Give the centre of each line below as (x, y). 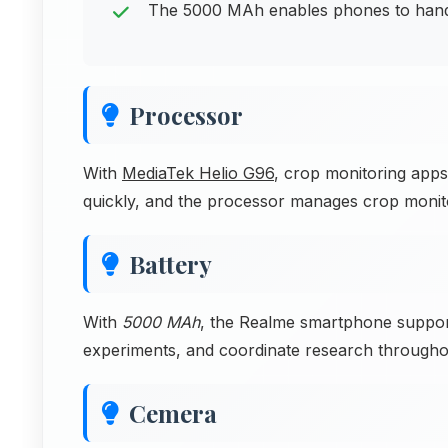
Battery (170, 264)
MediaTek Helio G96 (198, 173)
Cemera (173, 413)
